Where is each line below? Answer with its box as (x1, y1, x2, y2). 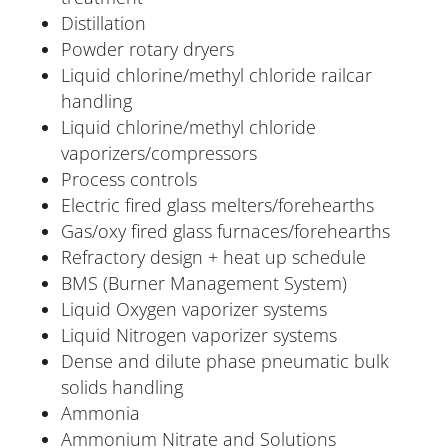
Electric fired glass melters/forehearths (60, 193, 374, 217)
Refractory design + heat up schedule (60, 245, 366, 269)
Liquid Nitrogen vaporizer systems (60, 323, 337, 347)
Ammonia (60, 401, 140, 425)
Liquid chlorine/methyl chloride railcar (60, 63, 372, 87)
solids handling (60, 375, 183, 399)
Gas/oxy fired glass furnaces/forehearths (60, 219, 390, 243)
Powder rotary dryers (60, 37, 234, 61)
